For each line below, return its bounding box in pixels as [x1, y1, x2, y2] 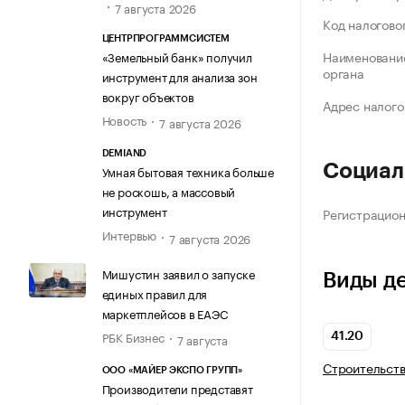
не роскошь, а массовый [101, 182, 236, 201]
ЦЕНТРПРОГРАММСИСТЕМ [101, 33, 230, 44]
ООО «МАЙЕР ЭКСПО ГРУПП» [101, 365, 242, 376]
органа [323, 62, 364, 83]
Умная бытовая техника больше [101, 162, 274, 181]
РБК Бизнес [101, 326, 165, 345]
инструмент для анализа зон [101, 67, 258, 86]
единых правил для [101, 283, 208, 302]
